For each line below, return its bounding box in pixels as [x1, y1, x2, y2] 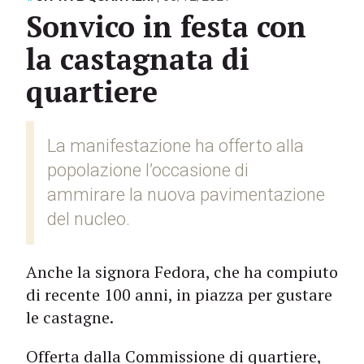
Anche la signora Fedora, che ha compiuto [26, 261, 338, 283]
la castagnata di [26, 40, 249, 78]
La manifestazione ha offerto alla [47, 136, 304, 156]
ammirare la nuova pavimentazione [47, 184, 325, 205]
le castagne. [26, 306, 114, 328]
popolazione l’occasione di [47, 160, 249, 180]
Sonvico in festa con [26, 7, 306, 45]
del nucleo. [47, 209, 130, 229]
